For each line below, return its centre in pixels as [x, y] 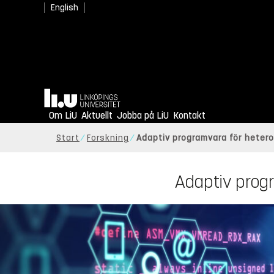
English [65, 8]
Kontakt [189, 116]
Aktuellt [97, 116]
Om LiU [63, 116]
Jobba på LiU [143, 116]
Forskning [108, 138]
